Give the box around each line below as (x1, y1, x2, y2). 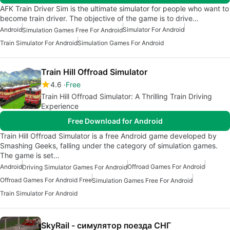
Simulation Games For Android (78, 39, 164, 47)
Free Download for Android (67, 116, 163, 125)
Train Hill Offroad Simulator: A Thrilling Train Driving (41, 91, 212, 101)
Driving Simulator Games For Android (22, 163, 127, 171)
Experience (41, 101, 79, 110)
